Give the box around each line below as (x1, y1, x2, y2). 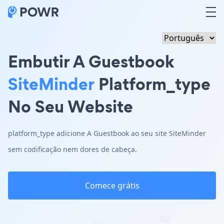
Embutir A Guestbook (8, 49, 174, 73)
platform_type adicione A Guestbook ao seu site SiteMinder (8, 128, 206, 138)
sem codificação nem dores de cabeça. (8, 144, 137, 154)
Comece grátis (84, 180, 139, 191)
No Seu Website (8, 94, 133, 118)
